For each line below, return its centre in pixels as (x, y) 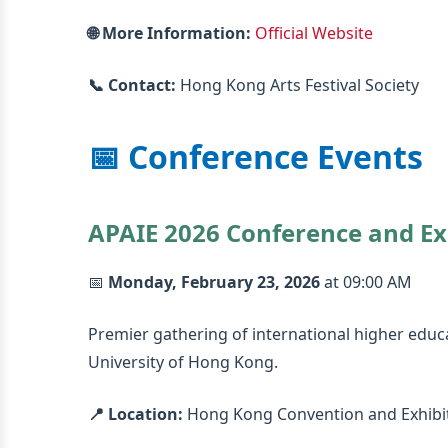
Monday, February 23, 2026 (214, 282)
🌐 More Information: (169, 33)
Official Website (314, 33)
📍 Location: (135, 414)
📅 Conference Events (255, 156)
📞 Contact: (132, 85)
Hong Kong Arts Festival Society (297, 85)
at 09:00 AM (366, 282)
